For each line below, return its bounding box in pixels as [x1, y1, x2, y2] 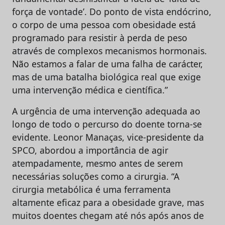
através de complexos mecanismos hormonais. [12, 45, 207, 57]
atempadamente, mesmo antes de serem [12, 157, 183, 169]
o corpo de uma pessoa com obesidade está [12, 19, 196, 31]
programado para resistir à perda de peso [12, 32, 187, 44]
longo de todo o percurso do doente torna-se [12, 118, 202, 130]
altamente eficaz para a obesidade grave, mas [12, 196, 204, 208]
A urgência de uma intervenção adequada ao [12, 105, 200, 117]
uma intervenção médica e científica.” [12, 84, 168, 96]
